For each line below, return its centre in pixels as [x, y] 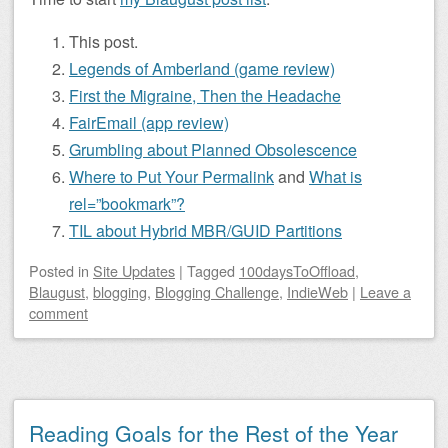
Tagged [213, 270]
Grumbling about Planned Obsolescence [213, 149]
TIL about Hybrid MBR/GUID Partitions [205, 230]
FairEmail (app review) [149, 122]
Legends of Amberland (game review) [202, 68]
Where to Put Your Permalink [171, 176]
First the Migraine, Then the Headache [205, 95]
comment [58, 312]
